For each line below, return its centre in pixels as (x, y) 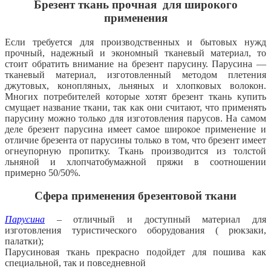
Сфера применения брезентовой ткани (135, 196)
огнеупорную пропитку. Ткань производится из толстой (135, 151)
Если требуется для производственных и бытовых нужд (135, 42)
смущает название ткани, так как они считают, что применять (135, 107)
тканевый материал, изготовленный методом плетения (135, 74)
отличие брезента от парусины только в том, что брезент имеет (135, 140)
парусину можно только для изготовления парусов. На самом (135, 118)
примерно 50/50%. (43, 172)
